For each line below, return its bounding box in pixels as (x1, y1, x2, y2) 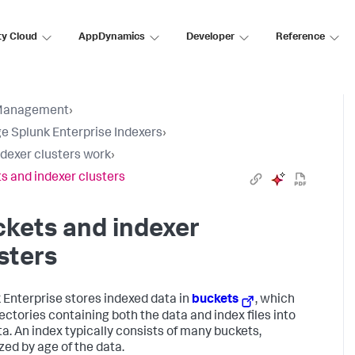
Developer (186, 32, 235, 43)
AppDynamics (78, 32, 145, 43)
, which (255, 294, 296, 307)
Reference (276, 32, 325, 43)
